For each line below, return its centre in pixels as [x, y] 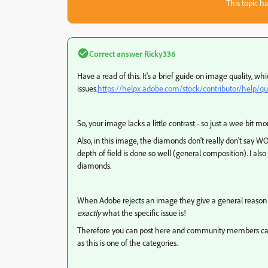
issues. [87, 88]
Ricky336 [159, 53]
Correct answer [116, 53]
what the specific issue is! [143, 212]
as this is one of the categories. [127, 242]
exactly [89, 212]
